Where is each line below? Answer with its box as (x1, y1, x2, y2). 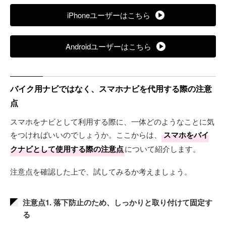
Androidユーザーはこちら (66, 40, 151, 51)
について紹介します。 (125, 143, 200, 154)
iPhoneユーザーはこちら (67, 9, 150, 20)
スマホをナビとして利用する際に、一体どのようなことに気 (10, 116, 214, 127)
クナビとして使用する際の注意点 (10, 143, 124, 154)
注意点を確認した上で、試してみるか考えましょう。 (10, 165, 192, 177)
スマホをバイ (163, 129, 209, 140)
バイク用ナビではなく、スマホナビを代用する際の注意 (10, 82, 212, 94)
